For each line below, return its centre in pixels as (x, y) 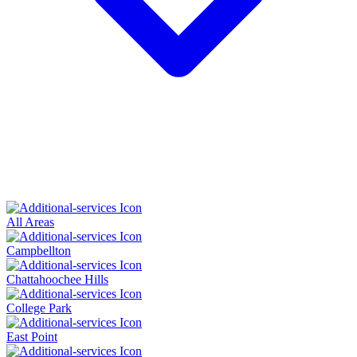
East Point (32, 337)
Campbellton (39, 251)
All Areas (30, 222)
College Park (39, 308)
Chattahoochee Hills (57, 279)
